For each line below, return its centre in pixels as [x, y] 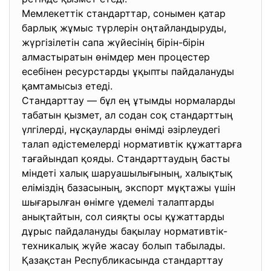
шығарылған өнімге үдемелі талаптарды [118, 202]
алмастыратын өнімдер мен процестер [116, 57]
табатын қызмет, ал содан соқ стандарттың [127, 115]
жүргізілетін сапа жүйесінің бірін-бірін [113, 42]
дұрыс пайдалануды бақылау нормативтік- [125, 231]
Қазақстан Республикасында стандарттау [122, 260]
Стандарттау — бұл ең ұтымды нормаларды [129, 100]
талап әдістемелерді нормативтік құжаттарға [132, 144]
